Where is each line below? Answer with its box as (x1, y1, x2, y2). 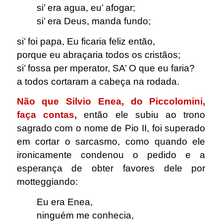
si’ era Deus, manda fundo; (36, 16, 151, 27)
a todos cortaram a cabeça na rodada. (16, 76, 179, 87)
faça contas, (16, 110, 77, 120)
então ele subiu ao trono (84, 110, 206, 120)
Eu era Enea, (36, 197, 93, 207)
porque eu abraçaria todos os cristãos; (16, 49, 180, 60)
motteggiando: (16, 176, 78, 187)
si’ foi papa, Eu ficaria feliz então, (16, 36, 155, 47)
